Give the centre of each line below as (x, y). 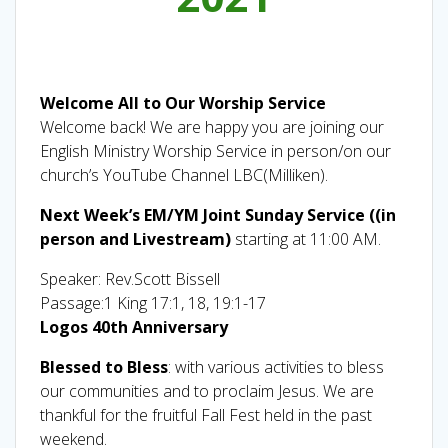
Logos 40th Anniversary (134, 326)
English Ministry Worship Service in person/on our (215, 150)
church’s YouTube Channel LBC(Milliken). (184, 174)
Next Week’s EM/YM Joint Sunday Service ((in (218, 214)
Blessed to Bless (104, 366)
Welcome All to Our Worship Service (183, 102)
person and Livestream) (137, 238)
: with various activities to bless (276, 366)
